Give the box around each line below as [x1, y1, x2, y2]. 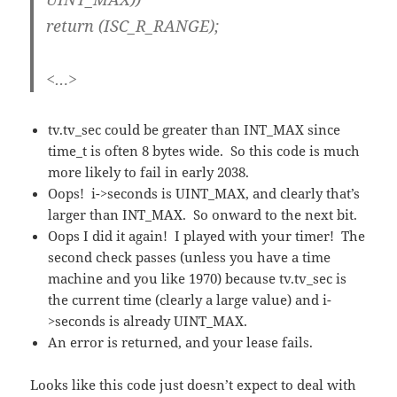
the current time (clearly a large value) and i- [48, 290, 332, 308]
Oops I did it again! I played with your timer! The [48, 226, 366, 245]
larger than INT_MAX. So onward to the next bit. [48, 205, 358, 223]
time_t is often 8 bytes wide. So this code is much [48, 141, 361, 160]
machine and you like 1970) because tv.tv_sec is [48, 269, 347, 287]
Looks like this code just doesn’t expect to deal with [30, 375, 357, 393]
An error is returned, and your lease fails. [48, 332, 314, 351]
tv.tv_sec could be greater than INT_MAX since [48, 120, 341, 138]
